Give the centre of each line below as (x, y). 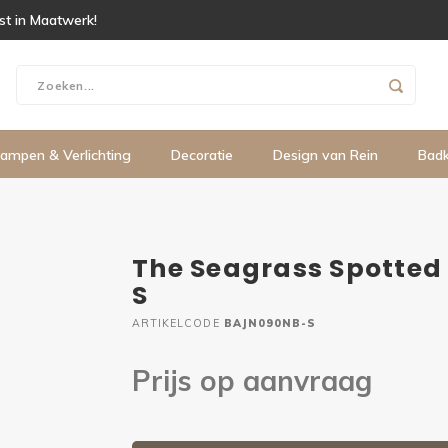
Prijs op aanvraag (252, 380)
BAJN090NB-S (268, 323)
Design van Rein (325, 154)
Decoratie (202, 154)
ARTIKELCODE (176, 323)
